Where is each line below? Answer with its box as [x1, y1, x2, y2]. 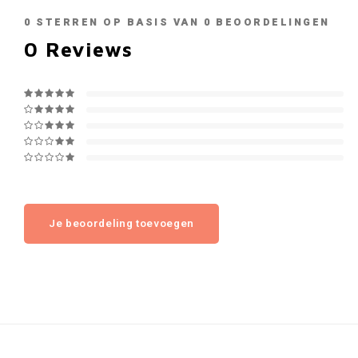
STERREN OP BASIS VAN [31, 15, 204, 30]
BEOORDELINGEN [211, 15, 330, 30]
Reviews [38, 38, 133, 61]
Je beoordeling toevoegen [49, 216, 194, 232]
